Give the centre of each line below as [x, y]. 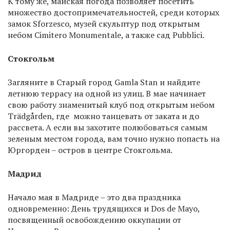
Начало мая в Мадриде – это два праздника [94, 197]
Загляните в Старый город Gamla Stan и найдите [104, 82]
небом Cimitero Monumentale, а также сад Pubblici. [106, 35]
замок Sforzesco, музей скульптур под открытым [104, 24]
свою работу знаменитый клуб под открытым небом [111, 105]
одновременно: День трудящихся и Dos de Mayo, [104, 208]
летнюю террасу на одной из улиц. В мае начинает [107, 93]
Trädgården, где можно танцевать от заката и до [103, 116]
